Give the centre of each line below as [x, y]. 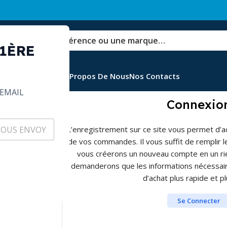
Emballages [41, 76]
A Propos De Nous [96, 76]
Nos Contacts [155, 76]
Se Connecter [199, 201]
